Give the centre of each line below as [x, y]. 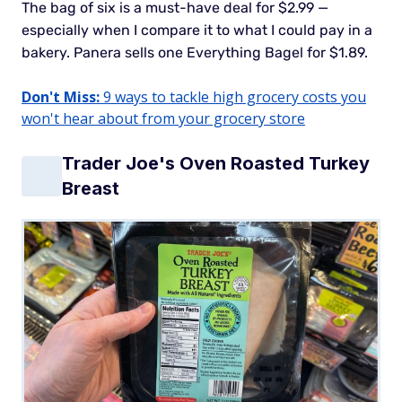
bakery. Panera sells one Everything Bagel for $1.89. [195, 53]
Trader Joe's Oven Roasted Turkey [216, 164]
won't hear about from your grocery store [163, 119]
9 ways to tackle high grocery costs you [233, 97]
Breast [91, 189]
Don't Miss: [61, 97]
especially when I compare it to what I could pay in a [197, 31]
